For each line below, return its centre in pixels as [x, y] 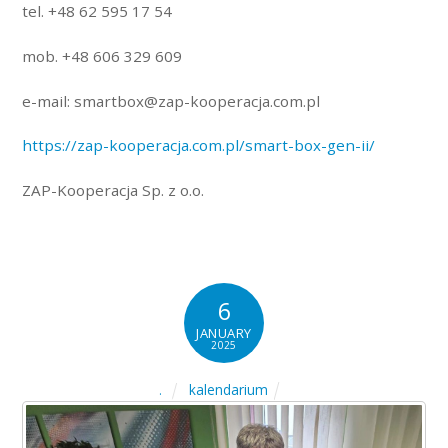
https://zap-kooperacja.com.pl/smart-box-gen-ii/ [199, 145]
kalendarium [229, 389]
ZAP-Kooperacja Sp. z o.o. [113, 190]
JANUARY [224, 333]
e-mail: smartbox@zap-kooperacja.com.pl [171, 100]
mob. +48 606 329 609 [102, 55]
